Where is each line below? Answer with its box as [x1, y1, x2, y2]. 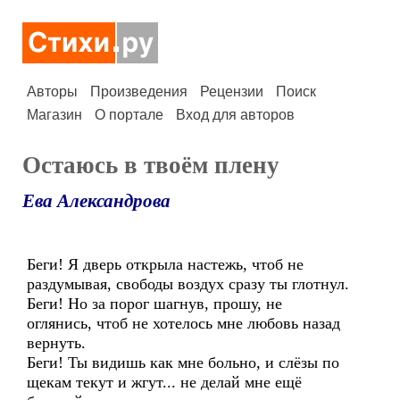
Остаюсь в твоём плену [22, 152, 279, 179]
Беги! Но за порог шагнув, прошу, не [27, 295, 282, 312]
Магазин [27, 107, 82, 122]
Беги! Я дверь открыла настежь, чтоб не [27, 255, 304, 273]
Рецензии [200, 84, 263, 99]
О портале [95, 107, 163, 122]
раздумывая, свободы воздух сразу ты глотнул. [27, 275, 349, 293]
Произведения [90, 84, 187, 99]
